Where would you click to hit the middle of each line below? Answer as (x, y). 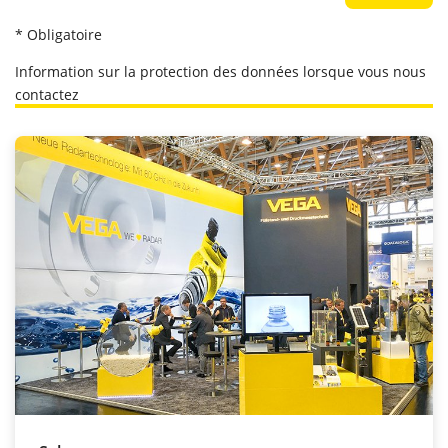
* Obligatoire (58, 35)
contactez (47, 95)
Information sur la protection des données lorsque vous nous (220, 72)
